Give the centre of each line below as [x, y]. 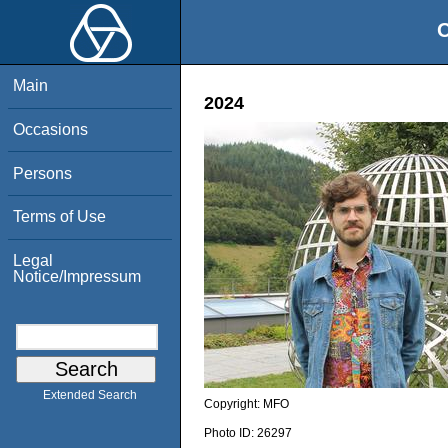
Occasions [51, 129]
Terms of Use [60, 217]
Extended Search [90, 395]
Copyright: [233, 404]
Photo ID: [230, 432]
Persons [43, 173]
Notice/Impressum [77, 276]
